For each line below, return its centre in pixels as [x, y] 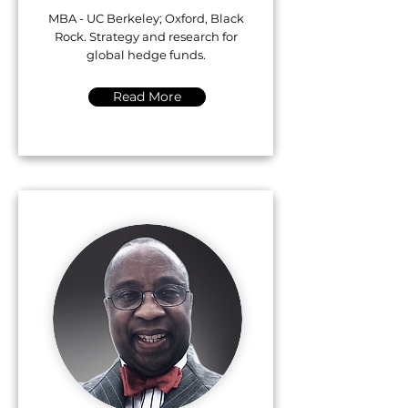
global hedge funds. [146, 55]
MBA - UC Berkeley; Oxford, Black [146, 18]
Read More [147, 97]
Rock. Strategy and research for [146, 36]
